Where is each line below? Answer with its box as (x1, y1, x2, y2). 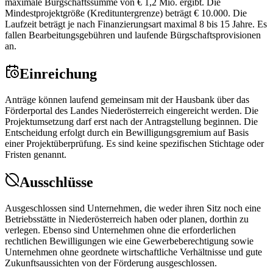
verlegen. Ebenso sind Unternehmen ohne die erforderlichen (5, 225, 236, 236)
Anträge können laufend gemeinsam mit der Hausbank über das (5, 94, 249, 105)
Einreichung (19, 66, 97, 82)
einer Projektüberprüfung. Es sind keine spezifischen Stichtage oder (5, 138, 264, 149)
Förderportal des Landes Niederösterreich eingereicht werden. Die (5, 105, 258, 116)
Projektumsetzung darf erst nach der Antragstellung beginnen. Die (5, 116, 258, 127)
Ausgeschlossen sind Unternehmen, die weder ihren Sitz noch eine (5, 203, 261, 214)
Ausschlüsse (19, 174, 93, 191)
